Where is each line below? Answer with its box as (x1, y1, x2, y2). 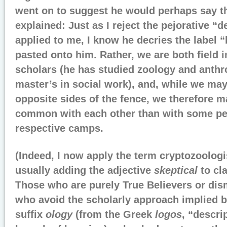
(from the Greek (72, 209, 155, 220)
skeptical (154, 165, 198, 176)
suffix (15, 209, 46, 220)
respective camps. (15, 123, 103, 134)
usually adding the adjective (15, 165, 154, 176)
